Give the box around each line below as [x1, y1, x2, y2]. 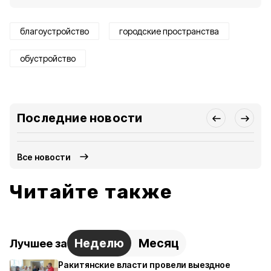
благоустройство [20, 26, 89, 36]
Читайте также [10, 180, 173, 203]
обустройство [20, 53, 76, 64]
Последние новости [17, 111, 143, 125]
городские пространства [119, 26, 219, 36]
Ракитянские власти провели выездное [58, 260, 230, 270]
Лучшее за [10, 237, 67, 250]
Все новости [17, 151, 71, 162]
